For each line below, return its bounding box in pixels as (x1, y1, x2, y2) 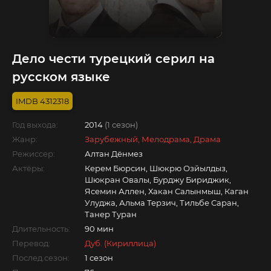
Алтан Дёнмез (85, 148, 143, 158)
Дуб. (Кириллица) (85, 238, 156, 248)
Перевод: (12, 238, 50, 248)
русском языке (12, 69, 110, 84)
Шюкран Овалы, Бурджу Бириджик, (85, 174, 231, 184)
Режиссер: (12, 148, 55, 158)
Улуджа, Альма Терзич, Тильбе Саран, (85, 197, 239, 207)
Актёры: (12, 163, 45, 173)
